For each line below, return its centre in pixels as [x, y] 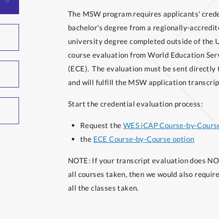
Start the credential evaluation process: [135, 104]
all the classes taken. [103, 188]
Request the [102, 125]
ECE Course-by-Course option [144, 139]
